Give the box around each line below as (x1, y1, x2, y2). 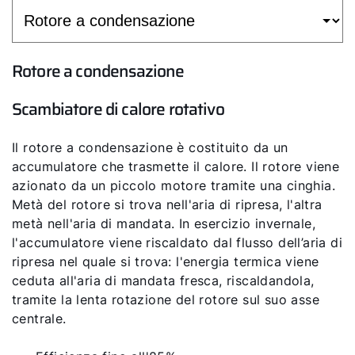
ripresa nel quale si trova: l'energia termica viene (12, 254, 319, 269)
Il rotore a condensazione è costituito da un (12, 139, 288, 155)
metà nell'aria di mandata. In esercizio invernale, (12, 216, 315, 231)
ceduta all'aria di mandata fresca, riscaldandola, (12, 273, 315, 288)
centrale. (12, 311, 67, 326)
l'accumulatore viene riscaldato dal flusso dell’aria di (12, 235, 342, 250)
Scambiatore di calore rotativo (12, 96, 224, 122)
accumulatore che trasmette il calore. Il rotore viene (12, 158, 340, 174)
